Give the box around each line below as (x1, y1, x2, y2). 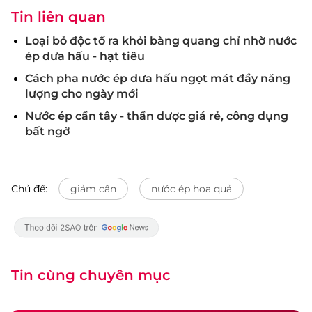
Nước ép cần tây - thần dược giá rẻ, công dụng (25, 109, 288, 123)
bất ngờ (25, 125, 70, 138)
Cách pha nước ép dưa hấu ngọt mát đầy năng (25, 72, 290, 85)
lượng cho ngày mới (25, 87, 139, 100)
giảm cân (70, 182, 116, 195)
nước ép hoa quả (151, 182, 232, 195)
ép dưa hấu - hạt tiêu (25, 49, 145, 63)
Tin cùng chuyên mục (11, 267, 171, 283)
